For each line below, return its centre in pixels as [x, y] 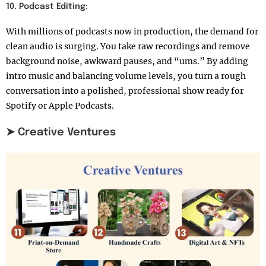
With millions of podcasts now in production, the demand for [132, 32]
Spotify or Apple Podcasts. [60, 106]
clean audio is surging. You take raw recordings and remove [128, 47]
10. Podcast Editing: [47, 7]
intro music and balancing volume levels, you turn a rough [126, 76]
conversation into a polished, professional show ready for [125, 91]
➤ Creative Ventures [61, 133]
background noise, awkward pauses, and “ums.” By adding [127, 61]
